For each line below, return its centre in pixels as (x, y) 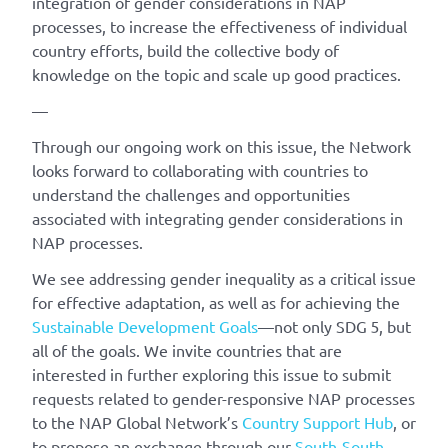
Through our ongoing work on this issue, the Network (221, 146)
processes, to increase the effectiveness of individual (219, 26)
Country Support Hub (317, 422)
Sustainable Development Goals (145, 326)
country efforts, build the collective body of (185, 50)
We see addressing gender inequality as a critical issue (224, 278)
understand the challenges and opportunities (191, 194)
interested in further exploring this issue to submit (211, 374)
